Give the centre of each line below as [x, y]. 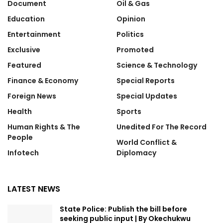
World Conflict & [147, 142]
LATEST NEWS [34, 189]
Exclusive [24, 50]
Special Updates [147, 96]
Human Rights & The [44, 127]
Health [20, 111]
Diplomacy [136, 153]
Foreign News [32, 96]
